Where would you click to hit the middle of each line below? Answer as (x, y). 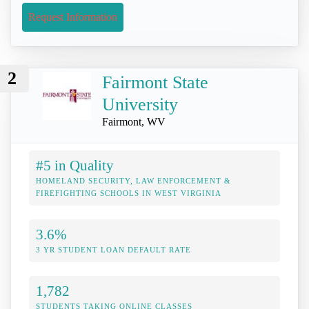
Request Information (73, 17)
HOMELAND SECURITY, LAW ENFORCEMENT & (133, 181)
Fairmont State (155, 82)
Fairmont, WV (134, 122)
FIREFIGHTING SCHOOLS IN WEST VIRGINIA (129, 193)
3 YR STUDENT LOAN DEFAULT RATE (113, 250)
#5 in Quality (75, 166)
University (140, 104)
